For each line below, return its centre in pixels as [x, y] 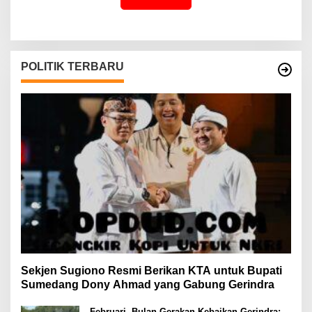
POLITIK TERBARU [72, 66]
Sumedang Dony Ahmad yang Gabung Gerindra [148, 285]
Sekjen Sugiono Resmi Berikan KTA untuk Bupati [151, 271]
